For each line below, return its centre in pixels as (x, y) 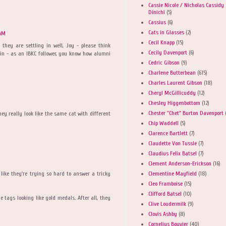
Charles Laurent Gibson (175, 82)
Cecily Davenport (168, 52)
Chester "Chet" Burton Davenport (186, 113)
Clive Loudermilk (167, 204)
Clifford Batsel (165, 193)
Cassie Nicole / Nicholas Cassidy (186, 5)
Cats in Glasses (166, 32)
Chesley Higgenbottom (174, 103)
